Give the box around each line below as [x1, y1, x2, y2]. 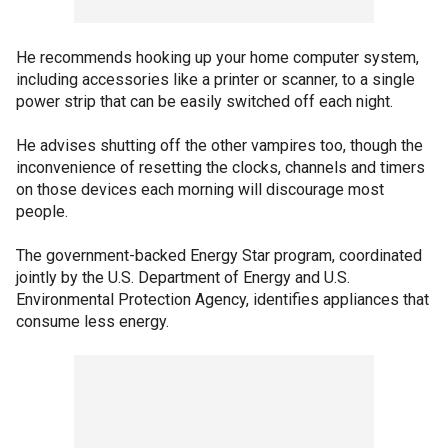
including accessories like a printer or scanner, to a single [16, 70, 415, 89]
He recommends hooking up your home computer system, [16, 48, 419, 67]
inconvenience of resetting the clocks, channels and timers [16, 158, 425, 177]
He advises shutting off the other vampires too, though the [16, 136, 423, 155]
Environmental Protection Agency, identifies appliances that [16, 290, 429, 309]
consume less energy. [16, 312, 169, 331]
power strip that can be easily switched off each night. [16, 92, 393, 111]
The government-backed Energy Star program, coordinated [16, 246, 422, 265]
